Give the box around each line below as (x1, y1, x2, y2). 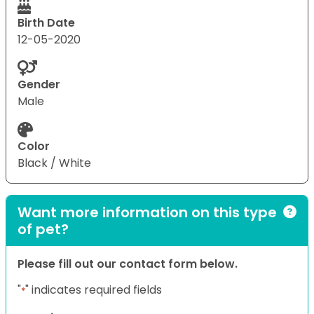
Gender (18, 76, 60, 93)
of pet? (18, 219, 69, 239)
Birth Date (18, 14, 75, 31)
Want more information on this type (18, 202, 277, 222)
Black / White (18, 154, 91, 171)
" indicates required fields (25, 281, 162, 298)
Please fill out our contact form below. (18, 255, 238, 272)
